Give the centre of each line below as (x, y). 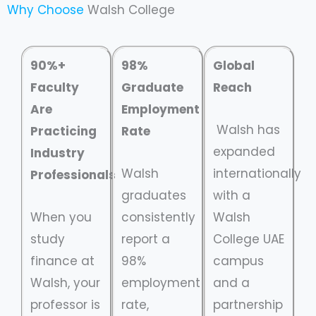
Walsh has (246, 130)
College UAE (248, 239)
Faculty (55, 87)
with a (231, 196)
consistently (159, 218)
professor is (65, 305)
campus (238, 261)
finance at (62, 261)
